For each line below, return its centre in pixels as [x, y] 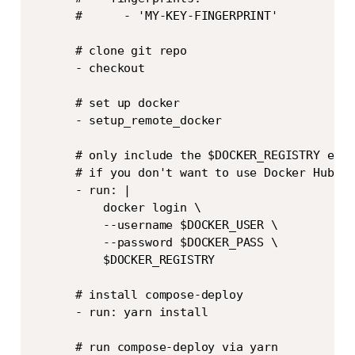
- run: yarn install [120, 313]
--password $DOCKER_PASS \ [155, 243]
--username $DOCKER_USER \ [155, 225]
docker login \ [117, 208]
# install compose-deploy [138, 295]
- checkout [89, 69]
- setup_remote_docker [128, 121]
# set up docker [107, 103]
